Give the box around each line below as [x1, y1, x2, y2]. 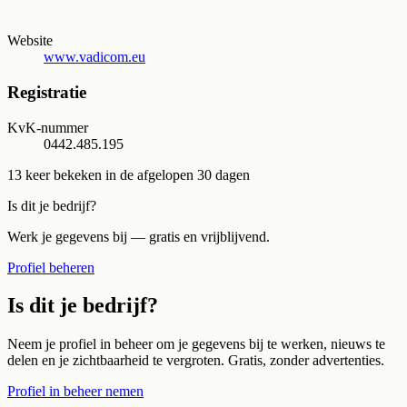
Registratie [7, 82, 86, 102]
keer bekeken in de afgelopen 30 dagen [22, 166, 250, 183]
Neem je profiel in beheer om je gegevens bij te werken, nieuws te [7, 336, 385, 352]
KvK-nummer [7, 119, 88, 135]
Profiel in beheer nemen [7, 383, 144, 400]
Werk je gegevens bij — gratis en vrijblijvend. [7, 228, 270, 244]
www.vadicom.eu [44, 49, 145, 65]
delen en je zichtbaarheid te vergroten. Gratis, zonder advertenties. [7, 352, 384, 369]
